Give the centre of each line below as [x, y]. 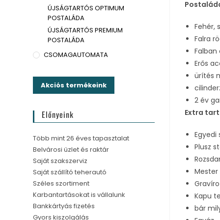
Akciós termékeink [74, 85]
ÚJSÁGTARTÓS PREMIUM [85, 30]
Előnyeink [58, 114]
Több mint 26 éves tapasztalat [81, 138]
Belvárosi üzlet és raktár [71, 150]
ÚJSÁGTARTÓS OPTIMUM [86, 8]
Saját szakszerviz [60, 161]
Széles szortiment [61, 183]
